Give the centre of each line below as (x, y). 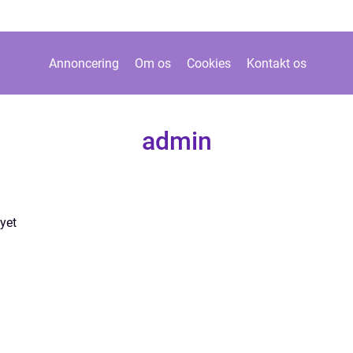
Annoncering (84, 63)
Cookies (209, 63)
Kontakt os (277, 63)
